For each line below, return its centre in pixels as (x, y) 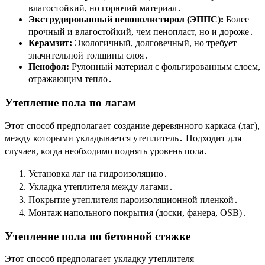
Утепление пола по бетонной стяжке (98, 236)
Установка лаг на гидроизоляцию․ (98, 173)
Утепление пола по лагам (70, 103)
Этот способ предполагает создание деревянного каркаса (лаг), (132, 125)
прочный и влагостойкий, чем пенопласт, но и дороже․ (141, 32)
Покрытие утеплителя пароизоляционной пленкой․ (133, 199)
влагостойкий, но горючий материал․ (105, 8)
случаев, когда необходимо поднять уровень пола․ (106, 151)
